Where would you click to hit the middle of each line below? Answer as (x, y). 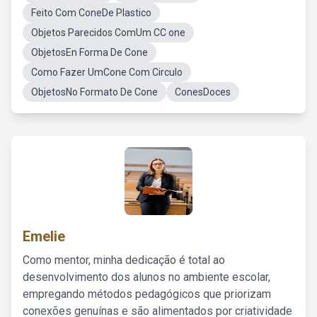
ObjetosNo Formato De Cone (94, 92)
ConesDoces (203, 92)
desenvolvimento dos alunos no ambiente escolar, (146, 277)
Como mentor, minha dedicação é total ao (124, 260)
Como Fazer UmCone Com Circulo (107, 72)
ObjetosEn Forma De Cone (90, 52)
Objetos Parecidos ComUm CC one (108, 33)
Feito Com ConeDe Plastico (91, 13)
